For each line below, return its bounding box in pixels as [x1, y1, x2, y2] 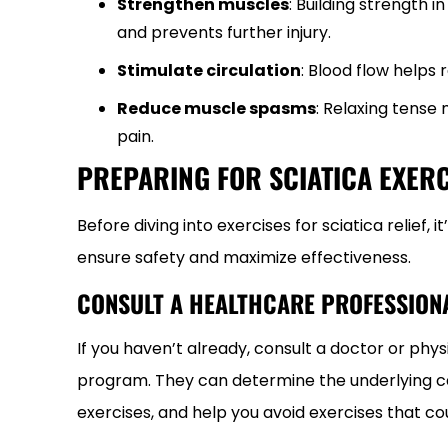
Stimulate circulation [117, 59, 301, 82]
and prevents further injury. [117, 21, 331, 44]
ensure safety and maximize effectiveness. [77, 246, 411, 269]
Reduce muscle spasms [117, 97, 316, 120]
